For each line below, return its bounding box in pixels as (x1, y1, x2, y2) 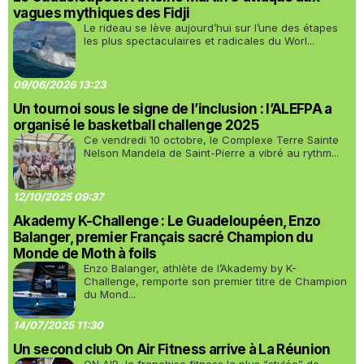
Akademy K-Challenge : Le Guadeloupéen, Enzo (13, 213, 321, 229)
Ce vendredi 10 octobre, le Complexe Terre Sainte (84, 133, 339, 146)
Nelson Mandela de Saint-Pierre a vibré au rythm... (84, 146, 339, 159)
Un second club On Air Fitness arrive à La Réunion (13, 341, 331, 357)
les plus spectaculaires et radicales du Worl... (84, 34, 314, 47)
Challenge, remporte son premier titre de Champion (84, 275, 347, 288)
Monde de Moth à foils (13, 245, 157, 262)
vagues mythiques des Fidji (13, 5, 190, 21)
